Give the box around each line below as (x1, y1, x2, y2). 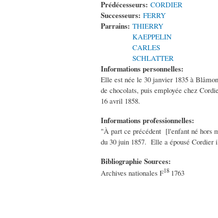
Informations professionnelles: (101, 115, 197, 126)
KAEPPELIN (132, 32, 172, 42)
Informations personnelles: (101, 63, 186, 74)
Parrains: (101, 20, 132, 32)
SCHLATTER (132, 53, 174, 63)
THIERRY (132, 21, 163, 31)
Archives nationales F (101, 168, 163, 178)
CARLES (132, 42, 160, 53)
